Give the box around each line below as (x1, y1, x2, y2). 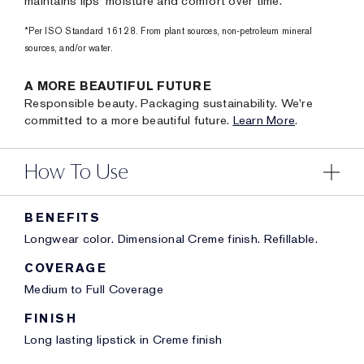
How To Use (24, 158, 128, 184)
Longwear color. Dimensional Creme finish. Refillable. (24, 231, 318, 247)
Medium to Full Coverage (24, 281, 163, 297)
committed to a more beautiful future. (24, 112, 233, 128)
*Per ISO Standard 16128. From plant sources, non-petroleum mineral (24, 25, 313, 38)
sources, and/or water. (24, 42, 114, 55)
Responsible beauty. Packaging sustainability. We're (24, 95, 313, 111)
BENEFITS (24, 210, 100, 226)
